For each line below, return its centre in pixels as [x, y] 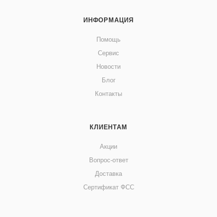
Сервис [108, 53]
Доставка [108, 174]
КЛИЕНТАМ [108, 127]
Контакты [108, 94]
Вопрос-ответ [108, 160]
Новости [108, 67]
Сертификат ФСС [108, 187]
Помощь [108, 40]
